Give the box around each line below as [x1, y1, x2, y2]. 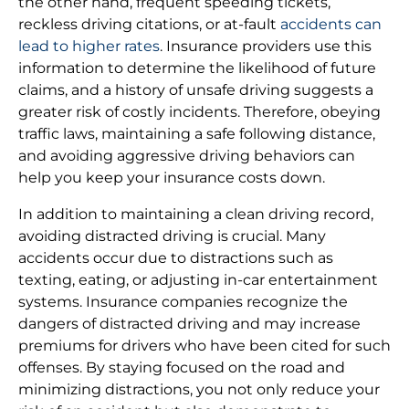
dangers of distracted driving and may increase [18, 314, 361, 332]
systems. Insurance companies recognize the [18, 292, 348, 310]
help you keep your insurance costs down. [18, 168, 325, 186]
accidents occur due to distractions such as [18, 248, 333, 267]
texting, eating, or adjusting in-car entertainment [18, 270, 378, 288]
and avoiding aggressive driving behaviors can [18, 146, 355, 164]
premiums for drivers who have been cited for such [18, 336, 391, 354]
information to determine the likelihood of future [18, 58, 376, 77]
